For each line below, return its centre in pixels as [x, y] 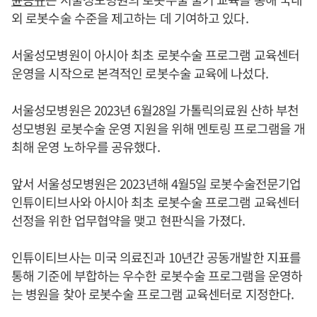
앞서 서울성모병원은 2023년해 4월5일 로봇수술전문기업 [156, 183]
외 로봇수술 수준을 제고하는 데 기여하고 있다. [130, 18]
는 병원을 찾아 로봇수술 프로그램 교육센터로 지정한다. [153, 294]
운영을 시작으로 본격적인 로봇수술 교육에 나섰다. [140, 73]
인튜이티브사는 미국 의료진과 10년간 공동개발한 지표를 [156, 257]
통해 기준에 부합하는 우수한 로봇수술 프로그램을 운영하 [157, 275]
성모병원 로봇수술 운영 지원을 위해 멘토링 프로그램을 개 [158, 128]
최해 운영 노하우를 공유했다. [86, 146]
